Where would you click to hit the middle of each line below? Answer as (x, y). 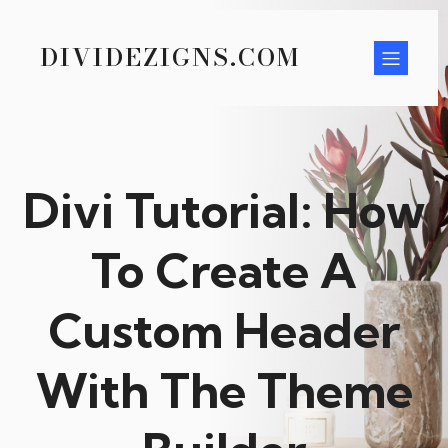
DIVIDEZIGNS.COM (170, 57)
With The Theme (224, 390)
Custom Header (224, 330)
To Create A (224, 270)
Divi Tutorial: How (224, 210)
